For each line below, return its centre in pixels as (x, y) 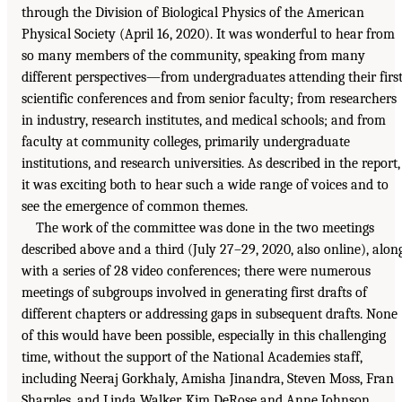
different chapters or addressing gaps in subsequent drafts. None (210, 314)
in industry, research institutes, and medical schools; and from (204, 120)
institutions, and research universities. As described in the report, (211, 163)
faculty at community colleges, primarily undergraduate (186, 141)
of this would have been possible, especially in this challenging (204, 335)
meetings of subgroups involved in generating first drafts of (194, 292)
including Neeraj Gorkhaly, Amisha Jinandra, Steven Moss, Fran (208, 378)
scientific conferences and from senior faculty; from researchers (209, 98)
